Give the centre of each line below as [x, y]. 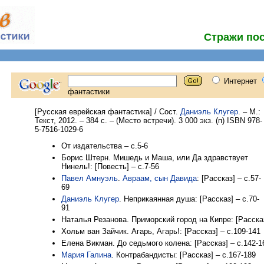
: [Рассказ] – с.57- [229, 178]
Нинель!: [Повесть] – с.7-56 [110, 166]
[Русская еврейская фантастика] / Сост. [108, 112]
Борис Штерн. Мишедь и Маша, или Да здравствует [155, 158]
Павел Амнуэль [90, 178]
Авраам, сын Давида [160, 178]
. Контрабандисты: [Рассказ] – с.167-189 [184, 255]
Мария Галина [86, 255]
